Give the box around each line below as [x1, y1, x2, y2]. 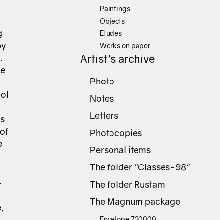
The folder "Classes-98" [90, 162, 190, 172]
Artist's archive [80, 52, 155, 65]
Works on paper [100, 41, 150, 50]
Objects [100, 17, 125, 25]
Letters [90, 110, 118, 121]
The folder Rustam [90, 179, 165, 190]
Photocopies [90, 127, 142, 138]
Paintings [100, 4, 130, 13]
